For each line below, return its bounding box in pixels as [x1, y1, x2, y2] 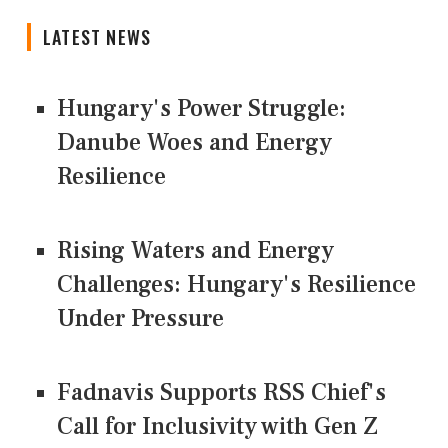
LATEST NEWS [43, 24, 152, 51]
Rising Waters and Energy [57, 235, 334, 267]
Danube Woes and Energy [57, 127, 332, 159]
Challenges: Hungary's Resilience [57, 269, 416, 301]
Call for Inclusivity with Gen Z [57, 411, 378, 443]
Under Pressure [57, 303, 224, 335]
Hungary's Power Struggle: [57, 93, 346, 125]
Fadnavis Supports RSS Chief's [57, 377, 386, 409]
